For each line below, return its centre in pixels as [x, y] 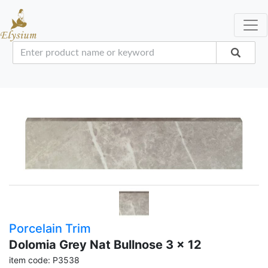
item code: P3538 [44, 260]
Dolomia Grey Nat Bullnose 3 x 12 [105, 244]
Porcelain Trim [50, 228]
